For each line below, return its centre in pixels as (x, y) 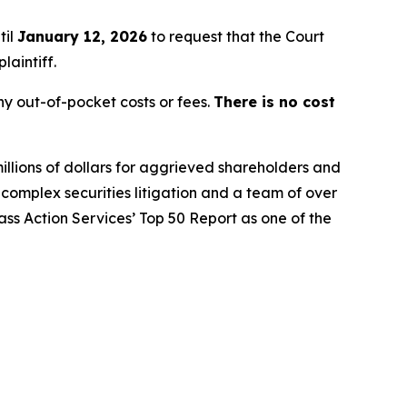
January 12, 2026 (82, 36)
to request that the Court (236, 36)
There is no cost (274, 102)
